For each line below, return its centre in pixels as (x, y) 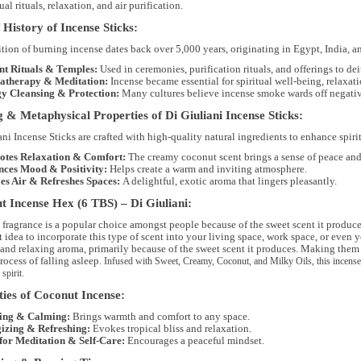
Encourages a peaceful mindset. (194, 341)
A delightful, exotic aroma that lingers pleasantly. (228, 181)
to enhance (313, 137)
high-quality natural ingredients (217, 137)
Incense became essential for (172, 81)
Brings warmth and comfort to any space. (160, 317)
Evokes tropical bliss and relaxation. (170, 329)
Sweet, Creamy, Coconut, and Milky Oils (233, 261)
